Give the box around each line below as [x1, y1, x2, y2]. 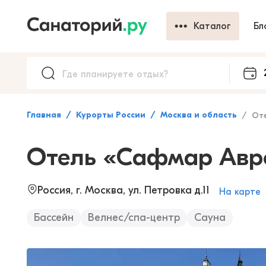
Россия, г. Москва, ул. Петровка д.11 [37, 184, 210, 197]
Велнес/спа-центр [88, 211, 180, 224]
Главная [27, 110, 61, 120]
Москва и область [160, 110, 237, 120]
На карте [219, 186, 261, 197]
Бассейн [34, 211, 74, 224]
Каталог [194, 21, 231, 31]
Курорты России [76, 110, 145, 120]
